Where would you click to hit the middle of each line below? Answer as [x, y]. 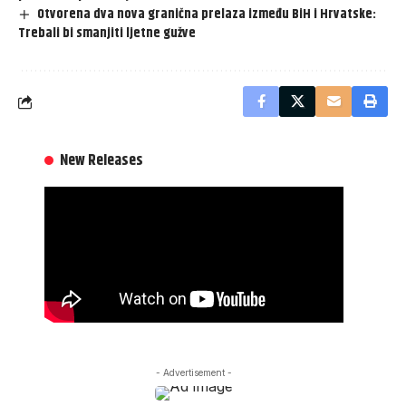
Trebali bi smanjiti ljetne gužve [107, 34]
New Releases [102, 161]
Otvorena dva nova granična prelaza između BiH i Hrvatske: [207, 14]
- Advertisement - [194, 373]
